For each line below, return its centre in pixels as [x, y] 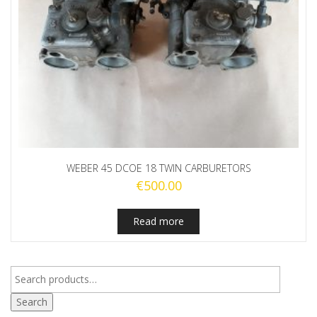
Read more [158, 221]
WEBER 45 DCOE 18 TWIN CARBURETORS [158, 168]
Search [32, 301]
